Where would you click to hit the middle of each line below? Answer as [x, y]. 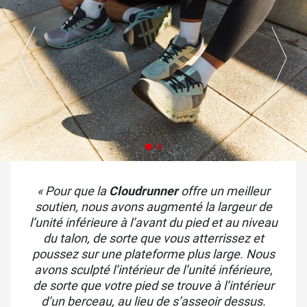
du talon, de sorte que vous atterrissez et [153, 238]
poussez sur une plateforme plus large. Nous [153, 254]
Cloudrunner [144, 191]
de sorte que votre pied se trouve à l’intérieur [153, 285]
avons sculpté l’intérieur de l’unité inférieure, [153, 269]
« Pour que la [73, 191]
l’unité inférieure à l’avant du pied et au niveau [153, 222]
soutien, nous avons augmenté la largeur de [153, 206]
